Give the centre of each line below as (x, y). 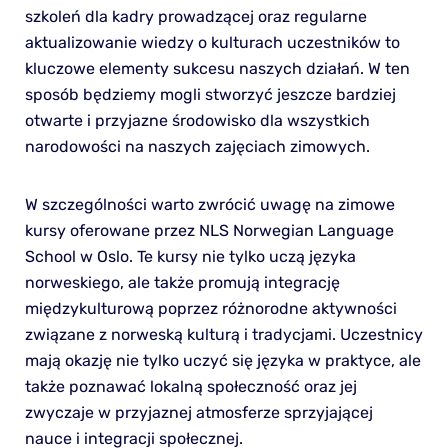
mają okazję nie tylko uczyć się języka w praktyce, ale (222, 360)
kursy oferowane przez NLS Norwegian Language (209, 230)
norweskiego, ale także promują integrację (182, 282)
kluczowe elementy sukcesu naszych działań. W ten (217, 68)
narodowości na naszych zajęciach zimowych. (197, 146)
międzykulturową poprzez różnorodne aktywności (210, 308)
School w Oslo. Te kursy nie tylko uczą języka (190, 256)
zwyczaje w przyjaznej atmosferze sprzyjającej (198, 412)
